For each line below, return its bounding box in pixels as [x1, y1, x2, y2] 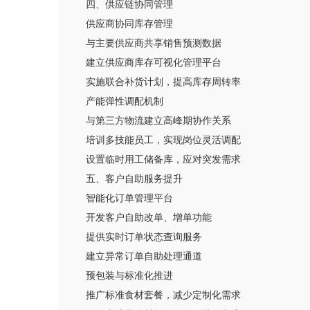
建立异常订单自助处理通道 [86, 250, 202, 262]
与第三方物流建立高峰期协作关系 [86, 115, 231, 126]
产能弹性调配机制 [86, 95, 163, 107]
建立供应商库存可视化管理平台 [86, 57, 221, 68]
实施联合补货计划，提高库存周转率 [86, 76, 241, 87]
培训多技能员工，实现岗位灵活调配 [86, 134, 241, 145]
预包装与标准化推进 [86, 270, 173, 281]
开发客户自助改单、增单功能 [86, 212, 212, 223]
